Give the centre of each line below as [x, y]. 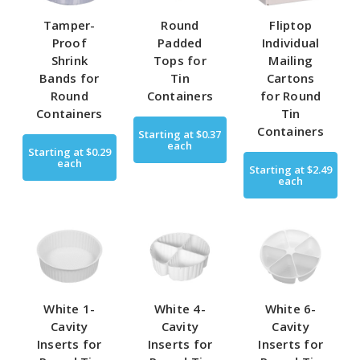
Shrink [70, 60]
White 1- [70, 309]
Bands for [70, 78]
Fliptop [291, 25]
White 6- [290, 309]
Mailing [291, 60]
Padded [180, 42]
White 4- [180, 309]
